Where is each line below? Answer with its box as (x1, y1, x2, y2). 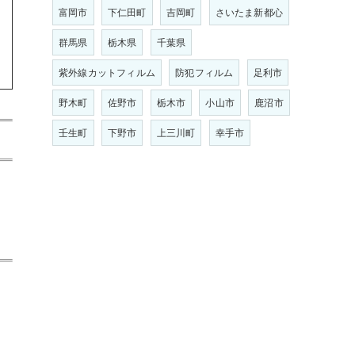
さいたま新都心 (215, 6, 284, 19)
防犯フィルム (175, 66, 234, 79)
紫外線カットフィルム (59, 66, 155, 79)
